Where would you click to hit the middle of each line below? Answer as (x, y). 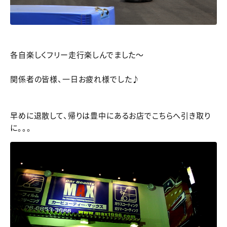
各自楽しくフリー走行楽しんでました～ (77, 55)
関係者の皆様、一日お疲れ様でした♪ (75, 80)
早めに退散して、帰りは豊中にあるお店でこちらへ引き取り (110, 116)
